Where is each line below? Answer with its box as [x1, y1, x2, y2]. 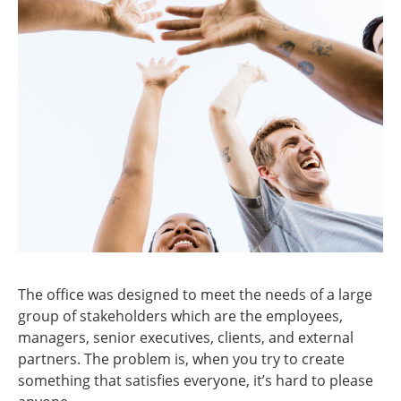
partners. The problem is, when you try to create [18, 349, 345, 369]
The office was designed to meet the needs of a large [18, 285, 372, 304]
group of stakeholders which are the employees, [18, 306, 343, 326]
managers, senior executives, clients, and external [18, 328, 354, 347]
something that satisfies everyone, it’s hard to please [18, 371, 373, 390]
